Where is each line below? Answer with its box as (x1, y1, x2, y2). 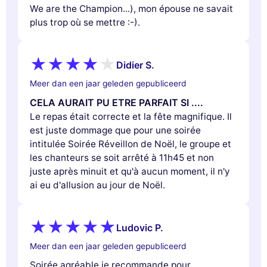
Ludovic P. (116, 222, 163, 234)
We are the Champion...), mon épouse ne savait (30, 2, 233, 14)
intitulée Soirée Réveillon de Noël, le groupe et (30, 138, 231, 150)
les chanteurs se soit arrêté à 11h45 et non (30, 151, 214, 163)
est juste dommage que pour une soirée (30, 124, 201, 136)
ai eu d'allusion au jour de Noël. (30, 179, 165, 191)
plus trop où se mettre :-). (30, 16, 140, 28)
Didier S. (116, 59, 154, 72)
